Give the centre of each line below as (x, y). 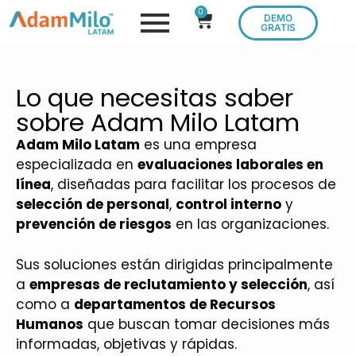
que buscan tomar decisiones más (207, 324)
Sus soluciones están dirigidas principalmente (174, 264)
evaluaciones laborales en (230, 164)
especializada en (77, 164)
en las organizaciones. (250, 224)
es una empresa (198, 145)
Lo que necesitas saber (155, 98)
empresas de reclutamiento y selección (168, 284)
